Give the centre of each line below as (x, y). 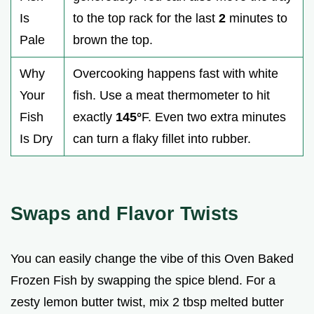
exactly (94, 117)
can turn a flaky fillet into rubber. (162, 139)
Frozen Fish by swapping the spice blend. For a (143, 281)
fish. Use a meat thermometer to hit (171, 96)
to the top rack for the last (146, 19)
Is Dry (36, 139)
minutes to (257, 19)
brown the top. (113, 40)
